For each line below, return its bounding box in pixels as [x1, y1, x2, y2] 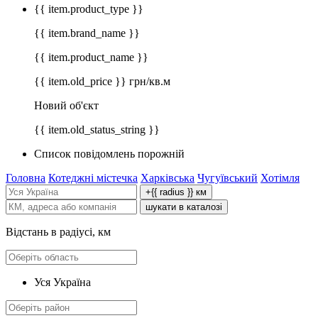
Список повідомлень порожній [34, 148, 185, 160]
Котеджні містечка [48, 172, 138, 185]
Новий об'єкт [34, 99, 99, 112]
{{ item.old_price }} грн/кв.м [34, 75, 170, 88]
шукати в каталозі [146, 202, 222, 213]
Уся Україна [34, 276, 91, 289]
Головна [6, 172, 45, 185]
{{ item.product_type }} [34, 3, 143, 16]
